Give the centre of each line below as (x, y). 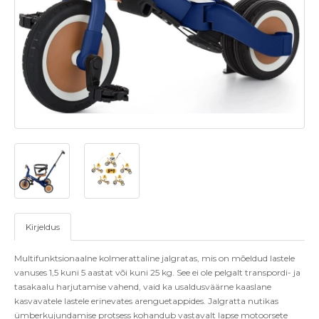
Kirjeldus (43, 227)
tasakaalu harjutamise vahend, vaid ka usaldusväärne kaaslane (143, 287)
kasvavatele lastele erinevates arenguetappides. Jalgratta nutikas (146, 301)
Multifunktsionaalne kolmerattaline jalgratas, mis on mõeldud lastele (155, 258)
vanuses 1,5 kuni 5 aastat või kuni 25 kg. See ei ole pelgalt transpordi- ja (157, 272)
